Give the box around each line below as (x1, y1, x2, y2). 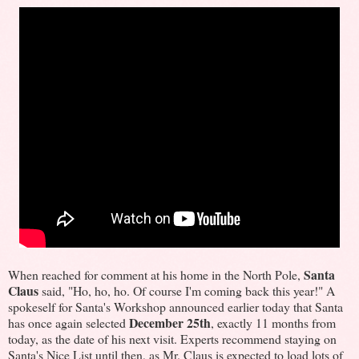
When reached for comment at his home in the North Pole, (8, 265, 304, 283)
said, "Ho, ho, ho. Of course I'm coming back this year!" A (38, 281, 335, 299)
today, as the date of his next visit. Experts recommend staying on (8, 329, 337, 347)
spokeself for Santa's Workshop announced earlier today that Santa (8, 297, 343, 315)
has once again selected (8, 313, 129, 331)
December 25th (129, 313, 211, 332)
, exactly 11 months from (211, 313, 336, 331)
